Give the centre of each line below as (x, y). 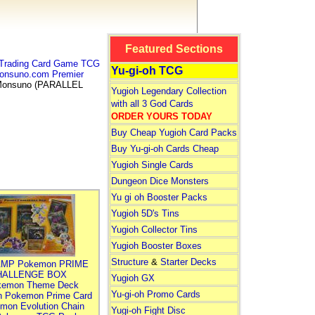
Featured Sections (174, 49)
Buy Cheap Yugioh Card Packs (174, 133)
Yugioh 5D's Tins (145, 213)
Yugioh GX (133, 278)
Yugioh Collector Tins (154, 230)
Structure (129, 262)
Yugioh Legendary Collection (168, 91)
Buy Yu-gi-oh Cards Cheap (165, 149)
